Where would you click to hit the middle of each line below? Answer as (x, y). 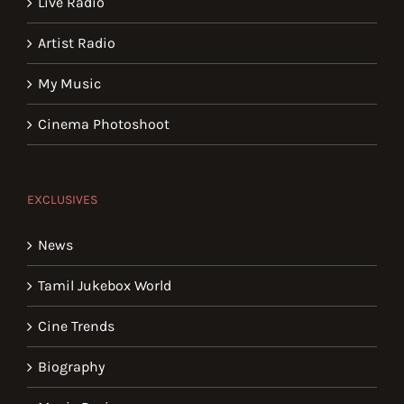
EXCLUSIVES (62, 200)
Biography (71, 367)
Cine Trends (76, 326)
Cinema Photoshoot (104, 124)
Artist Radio (77, 43)
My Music (69, 84)
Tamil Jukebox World (105, 286)
